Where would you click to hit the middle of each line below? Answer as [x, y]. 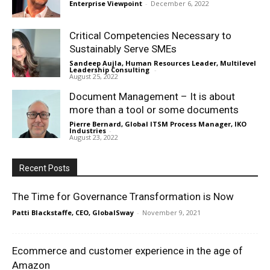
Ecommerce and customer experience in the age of [127, 250]
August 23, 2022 [94, 137]
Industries [88, 130]
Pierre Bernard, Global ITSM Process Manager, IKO [158, 124]
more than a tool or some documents [154, 109]
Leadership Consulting [110, 69]
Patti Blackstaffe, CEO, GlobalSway [73, 212]
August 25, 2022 [94, 76]
